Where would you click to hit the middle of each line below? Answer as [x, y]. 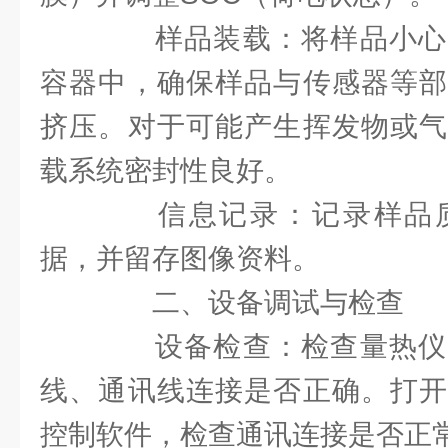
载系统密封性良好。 [166, 170]
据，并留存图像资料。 [180, 258]
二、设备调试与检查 [250, 302]
